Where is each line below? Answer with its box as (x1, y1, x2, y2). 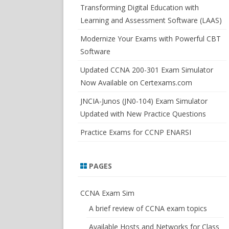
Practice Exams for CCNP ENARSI (80, 127, 191, 137)
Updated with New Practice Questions (80, 109, 206, 119)
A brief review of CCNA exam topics (89, 203, 207, 213)
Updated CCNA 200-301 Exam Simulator (80, 65, 213, 75)
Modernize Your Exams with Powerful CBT (80, 34, 221, 43)
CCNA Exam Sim (80, 188, 134, 198)
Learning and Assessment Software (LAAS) (80, 15, 222, 25)
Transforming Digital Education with (80, 3, 199, 12)
